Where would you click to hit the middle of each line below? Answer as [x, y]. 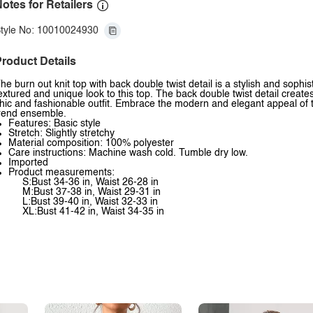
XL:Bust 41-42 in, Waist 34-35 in [93, 212]
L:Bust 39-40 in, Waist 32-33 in [90, 202]
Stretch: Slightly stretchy [61, 133]
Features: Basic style [54, 124]
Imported [28, 163]
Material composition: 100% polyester [91, 143]
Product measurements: [61, 173]
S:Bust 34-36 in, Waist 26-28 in [90, 182]
